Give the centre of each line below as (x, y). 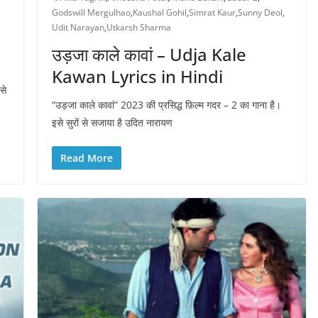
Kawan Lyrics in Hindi (137, 76)
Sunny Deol (260, 12)
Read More (86, 158)
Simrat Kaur (212, 12)
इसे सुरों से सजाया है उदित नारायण (112, 122)
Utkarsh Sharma (138, 27)
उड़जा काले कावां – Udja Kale (149, 54)
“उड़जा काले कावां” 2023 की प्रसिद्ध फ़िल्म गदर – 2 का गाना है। (166, 104)
